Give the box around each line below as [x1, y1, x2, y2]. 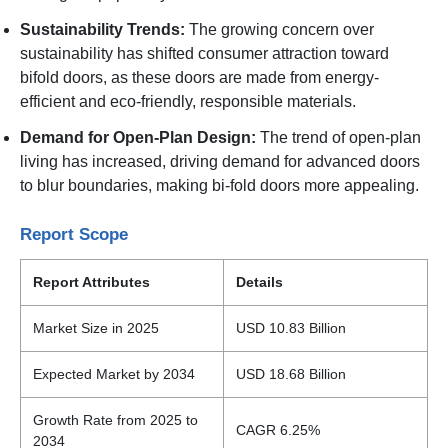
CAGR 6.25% [236, 421, 320, 438]
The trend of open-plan [256, 128, 421, 146]
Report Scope [20, 223, 128, 244]
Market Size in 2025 [33, 319, 159, 336]
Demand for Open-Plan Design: [20, 128, 256, 146]
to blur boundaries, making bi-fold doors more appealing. [20, 176, 419, 194]
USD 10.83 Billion [236, 319, 346, 336]
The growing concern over [185, 20, 374, 38]
